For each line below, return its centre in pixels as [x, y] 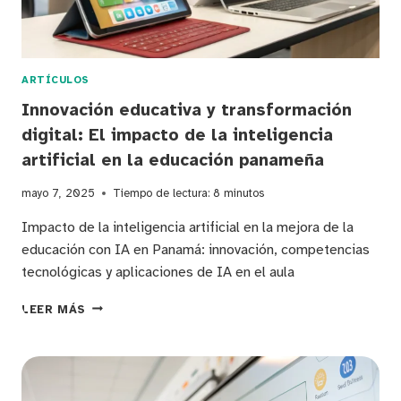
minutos [244, 193]
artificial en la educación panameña [173, 160]
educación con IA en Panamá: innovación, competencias [196, 249]
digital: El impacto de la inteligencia [177, 135]
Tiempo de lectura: [161, 193]
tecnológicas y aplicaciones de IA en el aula [158, 272]
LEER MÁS [54, 309]
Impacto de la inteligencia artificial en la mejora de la [188, 227]
